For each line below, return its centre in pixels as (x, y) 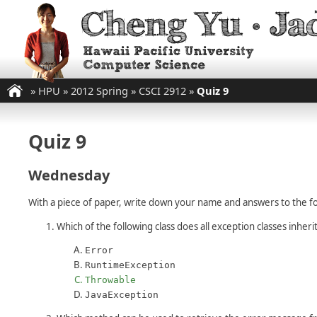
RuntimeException (130, 265)
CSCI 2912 (162, 91)
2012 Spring (99, 91)
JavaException (122, 294)
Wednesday (69, 175)
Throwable (110, 279)
